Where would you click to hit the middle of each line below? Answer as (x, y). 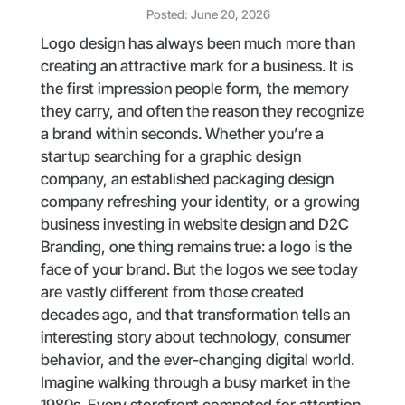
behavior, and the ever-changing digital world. (197, 359)
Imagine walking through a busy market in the (195, 382)
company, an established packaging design (187, 179)
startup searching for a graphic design (170, 156)
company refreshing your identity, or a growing (200, 201)
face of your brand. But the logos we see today (199, 269)
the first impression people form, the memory (194, 88)
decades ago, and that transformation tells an (195, 314)
